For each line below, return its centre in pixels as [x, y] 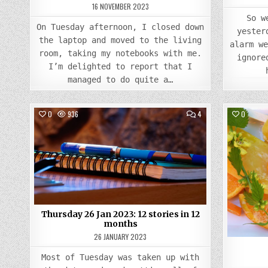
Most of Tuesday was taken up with [121, 257]
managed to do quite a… [121, 79]
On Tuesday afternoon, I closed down [121, 27]
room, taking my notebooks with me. [121, 53]
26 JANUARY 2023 [121, 236]
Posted [113, 134]
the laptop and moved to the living [121, 40]
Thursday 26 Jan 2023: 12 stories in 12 [120, 214]
